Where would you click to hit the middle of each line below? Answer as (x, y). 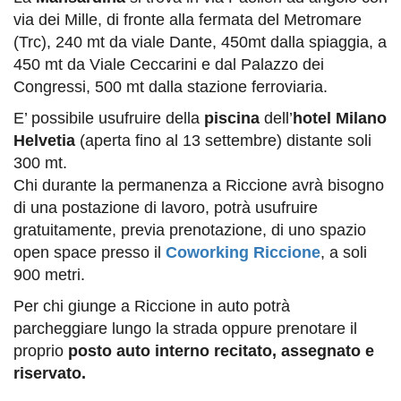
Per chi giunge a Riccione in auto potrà (152, 307)
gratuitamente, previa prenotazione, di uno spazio (190, 230)
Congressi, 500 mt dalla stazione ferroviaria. (171, 87)
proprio (41, 351)
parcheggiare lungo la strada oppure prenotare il (185, 329)
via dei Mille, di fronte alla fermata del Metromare (188, 20)
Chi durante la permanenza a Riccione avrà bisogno (199, 186)
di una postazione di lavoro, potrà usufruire (166, 208)
